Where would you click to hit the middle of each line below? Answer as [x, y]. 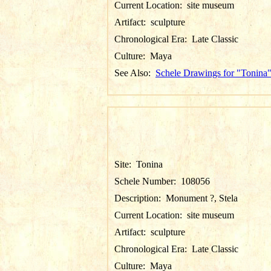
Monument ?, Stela [202, 198]
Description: [140, 198]
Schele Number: [148, 181]
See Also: [135, 73]
